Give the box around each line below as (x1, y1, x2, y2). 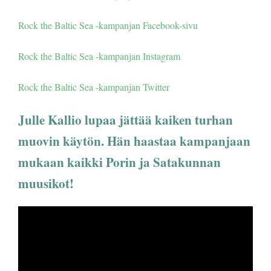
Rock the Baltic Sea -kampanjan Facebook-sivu (18, 18, 198, 31)
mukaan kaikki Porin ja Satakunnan (18, 152, 221, 171)
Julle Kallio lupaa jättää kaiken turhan (18, 110, 233, 129)
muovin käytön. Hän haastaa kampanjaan (18, 131, 250, 150)
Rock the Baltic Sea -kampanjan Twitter (18, 80, 169, 93)
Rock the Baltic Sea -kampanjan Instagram (18, 49, 180, 62)
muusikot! (18, 174, 74, 192)
